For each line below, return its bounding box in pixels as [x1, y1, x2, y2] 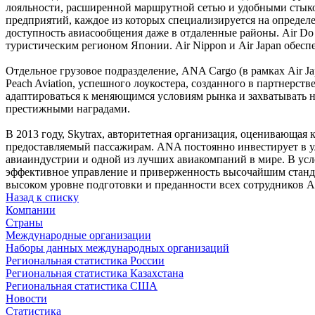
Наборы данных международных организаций [6, 241, 229, 254]
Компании [6, 203, 56, 216]
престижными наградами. [6, 102, 130, 115]
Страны [6, 216, 43, 229]
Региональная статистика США [6, 279, 157, 292]
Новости [6, 292, 47, 304]
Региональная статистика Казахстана [6, 266, 184, 279]
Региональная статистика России [6, 254, 165, 266]
